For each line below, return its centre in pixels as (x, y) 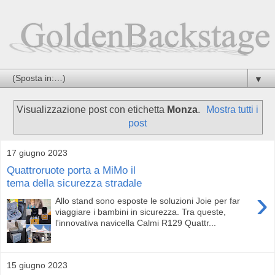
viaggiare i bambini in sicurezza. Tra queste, (141, 211)
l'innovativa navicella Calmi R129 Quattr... (136, 223)
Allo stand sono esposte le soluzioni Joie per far (148, 200)
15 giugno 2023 (37, 265)
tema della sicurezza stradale (74, 183)
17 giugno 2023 (37, 153)
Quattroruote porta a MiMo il (71, 170)
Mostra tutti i (233, 109)
